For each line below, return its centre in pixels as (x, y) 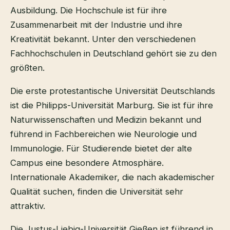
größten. (27, 68)
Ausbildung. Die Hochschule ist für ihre (89, 11)
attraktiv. (28, 206)
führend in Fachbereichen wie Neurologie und (103, 134)
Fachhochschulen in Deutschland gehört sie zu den (113, 54)
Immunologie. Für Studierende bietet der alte (101, 149)
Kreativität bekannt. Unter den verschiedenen (103, 39)
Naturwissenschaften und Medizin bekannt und (106, 120)
